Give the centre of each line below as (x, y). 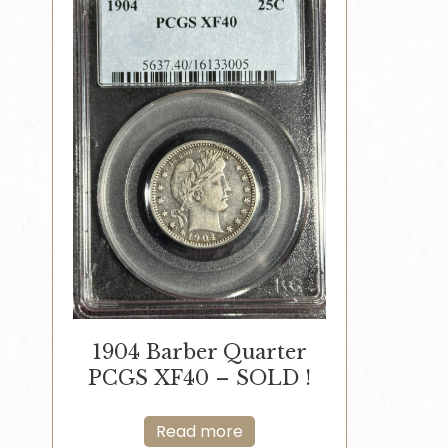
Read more (199, 432)
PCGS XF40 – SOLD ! (199, 378)
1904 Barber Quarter (199, 352)
